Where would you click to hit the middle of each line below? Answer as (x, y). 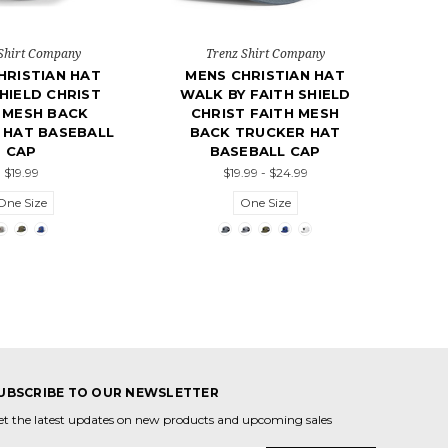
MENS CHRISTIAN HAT (265, 75)
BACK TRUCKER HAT (265, 132)
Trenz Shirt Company (265, 54)
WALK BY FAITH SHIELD (265, 94)
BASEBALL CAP (265, 151)
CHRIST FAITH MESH (265, 113)
